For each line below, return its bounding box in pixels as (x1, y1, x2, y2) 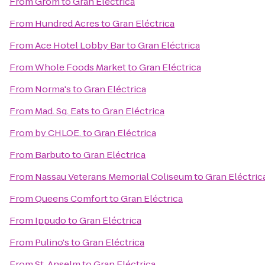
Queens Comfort (35, 192, 108, 205)
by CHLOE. (35, 127, 81, 139)
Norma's (35, 83, 71, 95)
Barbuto (35, 148, 70, 161)
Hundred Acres (35, 17, 99, 30)
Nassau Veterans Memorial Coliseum (35, 170, 192, 183)
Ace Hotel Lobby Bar (35, 39, 125, 51)
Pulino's (35, 236, 69, 248)
